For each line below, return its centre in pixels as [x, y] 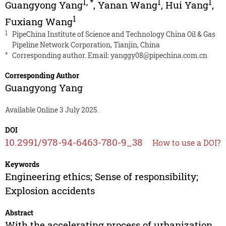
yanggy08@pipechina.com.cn [159, 55]
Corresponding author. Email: [61, 55]
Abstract [19, 212]
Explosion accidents [50, 190]
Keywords [22, 164]
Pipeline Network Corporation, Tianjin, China [86, 44]
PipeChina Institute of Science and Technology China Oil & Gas [114, 34]
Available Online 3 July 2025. [51, 109]
